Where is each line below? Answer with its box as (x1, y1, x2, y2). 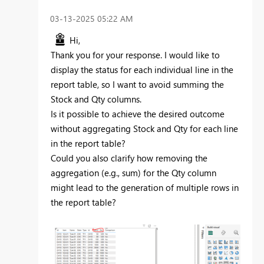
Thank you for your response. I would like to (51, 48, 220, 61)
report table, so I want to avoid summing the (51, 78, 224, 90)
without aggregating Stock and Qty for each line (51, 122, 238, 134)
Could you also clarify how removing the (51, 151, 207, 164)
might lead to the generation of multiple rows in (51, 181, 239, 193)
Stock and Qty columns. (51, 93, 141, 105)
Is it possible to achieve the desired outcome (51, 107, 225, 120)
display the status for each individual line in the (51, 63, 233, 75)
